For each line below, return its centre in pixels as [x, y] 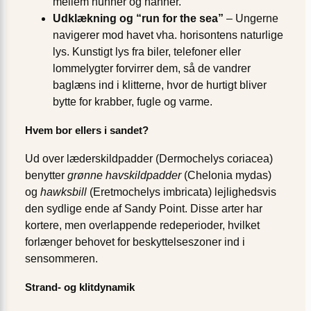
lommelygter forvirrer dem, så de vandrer [152, 69]
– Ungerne [251, 19]
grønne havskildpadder [124, 175]
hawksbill [64, 192]
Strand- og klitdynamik [80, 287]
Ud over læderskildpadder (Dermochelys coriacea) [149, 158]
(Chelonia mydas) [226, 175]
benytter [46, 175]
